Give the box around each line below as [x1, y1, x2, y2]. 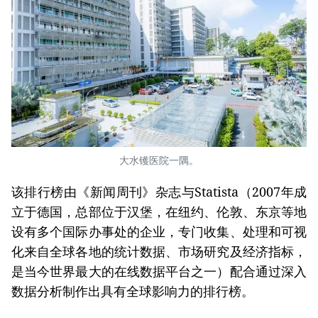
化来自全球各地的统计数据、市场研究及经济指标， [11, 243, 307, 261]
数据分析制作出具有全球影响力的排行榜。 [11, 283, 254, 300]
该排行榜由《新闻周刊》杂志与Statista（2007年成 [11, 183, 307, 201]
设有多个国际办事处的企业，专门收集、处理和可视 [11, 223, 307, 241]
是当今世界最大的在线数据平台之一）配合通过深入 [11, 263, 307, 280]
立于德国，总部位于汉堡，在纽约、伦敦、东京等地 [11, 203, 307, 221]
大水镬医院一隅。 [119, 153, 199, 168]
